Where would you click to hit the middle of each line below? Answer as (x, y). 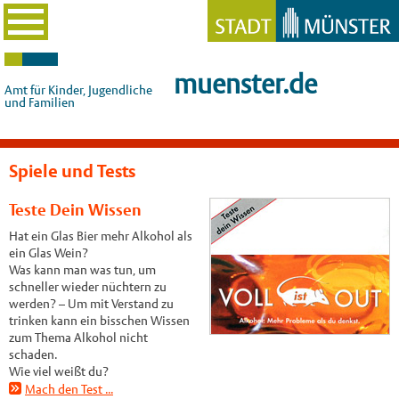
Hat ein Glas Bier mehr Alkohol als (100, 236)
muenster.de (245, 84)
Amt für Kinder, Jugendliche (78, 90)
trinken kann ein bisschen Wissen (99, 321)
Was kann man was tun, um (82, 270)
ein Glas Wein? (48, 253)
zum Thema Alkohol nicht (78, 338)
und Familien (40, 102)
